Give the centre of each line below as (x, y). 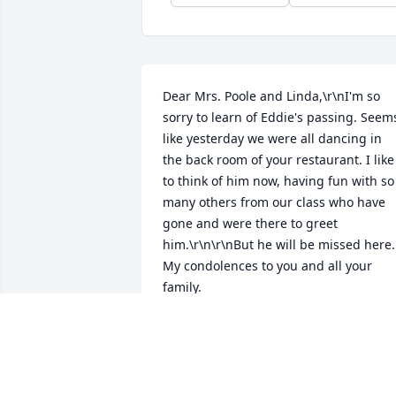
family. (182, 287)
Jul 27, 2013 (197, 346)
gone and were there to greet (250, 224)
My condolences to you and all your (267, 266)
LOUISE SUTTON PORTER (238, 328)
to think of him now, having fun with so (278, 181)
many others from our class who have (274, 202)
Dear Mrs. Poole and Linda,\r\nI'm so (271, 96)
